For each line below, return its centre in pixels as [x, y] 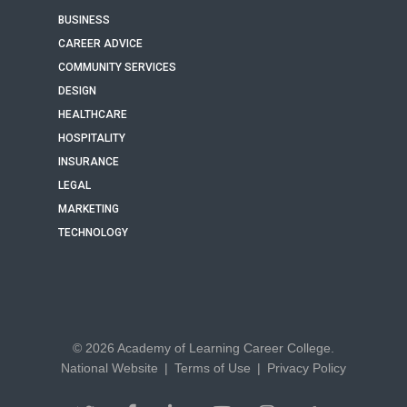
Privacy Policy [307, 368]
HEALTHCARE [93, 114]
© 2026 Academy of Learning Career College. [203, 348]
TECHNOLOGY [93, 233]
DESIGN [77, 91]
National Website [109, 368]
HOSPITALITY [92, 138]
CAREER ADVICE [100, 44]
